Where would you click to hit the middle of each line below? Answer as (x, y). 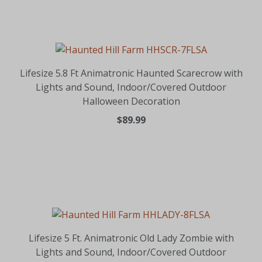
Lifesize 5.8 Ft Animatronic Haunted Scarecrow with (131, 73)
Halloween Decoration (131, 101)
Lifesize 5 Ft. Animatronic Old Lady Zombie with (131, 238)
